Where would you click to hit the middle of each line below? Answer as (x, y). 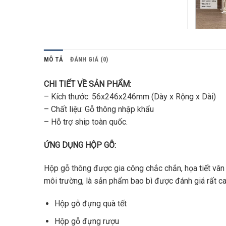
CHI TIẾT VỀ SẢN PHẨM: (88, 84)
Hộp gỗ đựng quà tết (90, 204)
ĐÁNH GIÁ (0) (89, 59)
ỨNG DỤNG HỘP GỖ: (80, 145)
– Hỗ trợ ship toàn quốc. (86, 122)
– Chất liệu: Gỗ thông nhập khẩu (99, 109)
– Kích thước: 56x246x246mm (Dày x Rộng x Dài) (130, 96)
